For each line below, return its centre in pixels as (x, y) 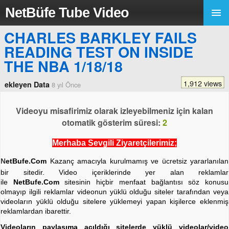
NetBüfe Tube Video (67, 13)
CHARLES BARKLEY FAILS (100, 38)
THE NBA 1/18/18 (63, 66)
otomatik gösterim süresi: (112, 122)
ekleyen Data (27, 84)
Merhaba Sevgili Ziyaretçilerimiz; (114, 143)
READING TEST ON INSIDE (99, 52)
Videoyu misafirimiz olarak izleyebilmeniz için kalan (114, 111)
